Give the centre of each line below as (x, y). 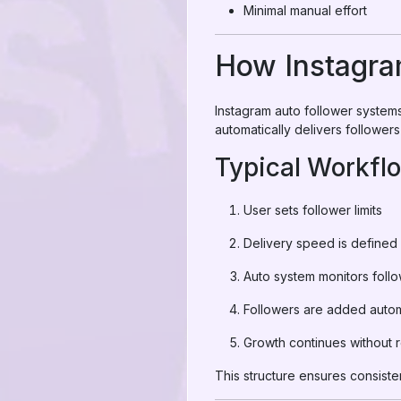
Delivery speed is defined (320, 243)
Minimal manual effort (305, 10)
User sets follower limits (313, 210)
